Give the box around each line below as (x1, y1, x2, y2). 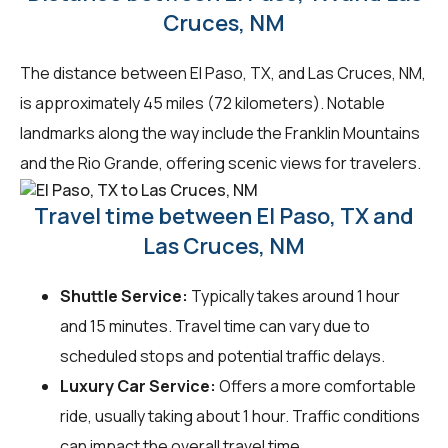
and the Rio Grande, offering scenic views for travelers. (20, 151, 421, 174)
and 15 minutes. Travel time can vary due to (60, 315, 370, 338)
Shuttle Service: (60, 285, 188, 308)
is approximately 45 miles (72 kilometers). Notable (20, 91, 385, 114)
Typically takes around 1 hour (188, 285, 400, 308)
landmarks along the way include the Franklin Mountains (20, 121, 420, 144)
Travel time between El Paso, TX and (34, 201, 414, 232)
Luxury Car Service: (60, 375, 216, 398)
